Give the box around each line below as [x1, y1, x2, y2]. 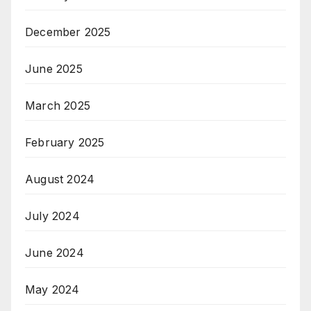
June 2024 [25, 245, 84, 260]
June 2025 [25, 61, 83, 76]
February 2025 [25, 135, 105, 149]
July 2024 [25, 208, 80, 223]
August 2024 [25, 171, 95, 186]
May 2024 [25, 282, 80, 296]
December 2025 [25, 24, 111, 39]
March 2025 [25, 98, 90, 112]
